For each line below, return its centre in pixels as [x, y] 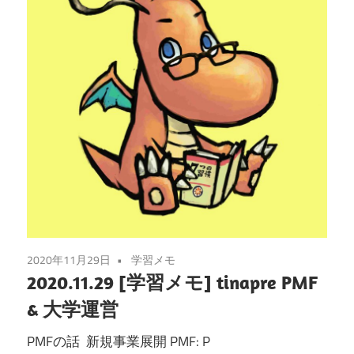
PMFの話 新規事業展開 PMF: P [119, 341]
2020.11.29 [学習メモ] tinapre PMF [172, 282]
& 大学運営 [73, 309]
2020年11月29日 [69, 260]
